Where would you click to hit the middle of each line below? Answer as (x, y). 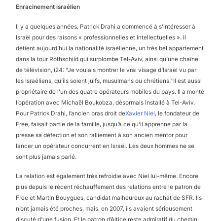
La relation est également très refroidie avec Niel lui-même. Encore (107, 176)
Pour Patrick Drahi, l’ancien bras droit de (71, 113)
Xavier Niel (140, 113)
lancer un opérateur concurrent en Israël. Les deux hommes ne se (105, 146)
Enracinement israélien (48, 7)
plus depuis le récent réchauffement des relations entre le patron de (108, 187)
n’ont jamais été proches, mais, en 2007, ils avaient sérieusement (104, 209)
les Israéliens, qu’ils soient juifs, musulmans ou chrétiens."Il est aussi (109, 81)
